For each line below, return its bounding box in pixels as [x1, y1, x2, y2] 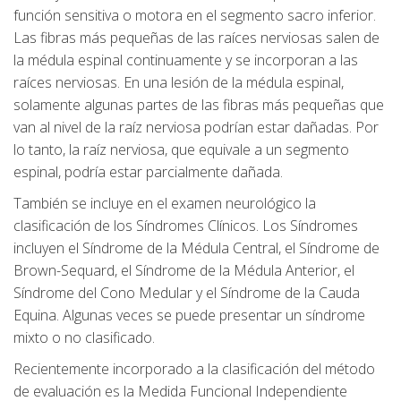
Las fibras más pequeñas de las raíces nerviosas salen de [13, 28, 380, 48]
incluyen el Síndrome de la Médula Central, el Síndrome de [13, 238, 380, 259]
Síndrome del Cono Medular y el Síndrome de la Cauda [13, 283, 360, 303]
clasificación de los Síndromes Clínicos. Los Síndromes [13, 216, 358, 236]
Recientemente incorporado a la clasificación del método [13, 359, 375, 380]
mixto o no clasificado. [13, 328, 155, 348]
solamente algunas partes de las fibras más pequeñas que [13, 95, 384, 115]
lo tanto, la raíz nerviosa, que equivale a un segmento [13, 140, 349, 160]
